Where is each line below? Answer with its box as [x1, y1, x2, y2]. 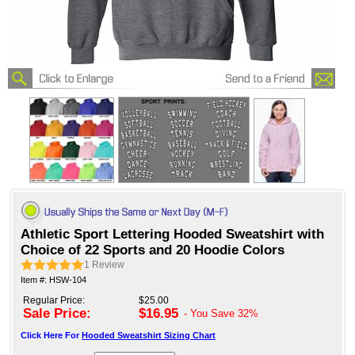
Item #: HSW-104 [21, 275, 86, 285]
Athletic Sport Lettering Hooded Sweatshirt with [21, 227, 324, 242]
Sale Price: [23, 306, 91, 322]
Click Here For [21, 330, 82, 341]
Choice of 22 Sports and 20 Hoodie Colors [21, 242, 284, 258]
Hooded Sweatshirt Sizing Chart [82, 330, 216, 341]
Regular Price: [23, 295, 85, 307]
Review [92, 259, 124, 271]
